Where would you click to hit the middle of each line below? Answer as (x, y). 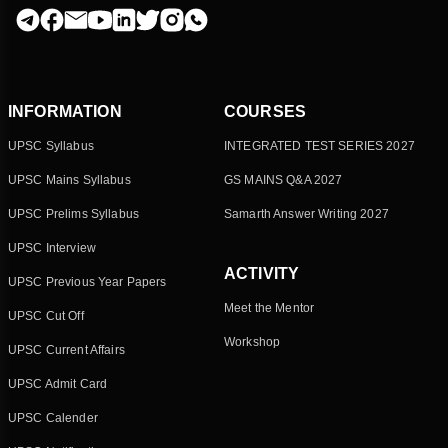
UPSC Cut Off (46, 316)
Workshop (252, 342)
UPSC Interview (52, 248)
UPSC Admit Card (58, 384)
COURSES (265, 112)
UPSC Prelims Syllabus (73, 214)
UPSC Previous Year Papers (87, 282)
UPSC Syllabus (51, 146)
